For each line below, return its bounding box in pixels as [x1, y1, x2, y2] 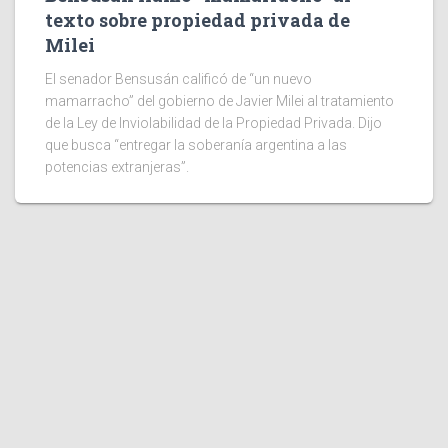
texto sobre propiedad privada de [45, 8, 350, 33]
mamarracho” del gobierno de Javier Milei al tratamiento [45, 93, 394, 110]
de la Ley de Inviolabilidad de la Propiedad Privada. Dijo [45, 115, 382, 132]
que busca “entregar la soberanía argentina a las [45, 137, 347, 154]
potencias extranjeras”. [45, 159, 189, 176]
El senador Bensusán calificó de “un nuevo [45, 71, 312, 88]
